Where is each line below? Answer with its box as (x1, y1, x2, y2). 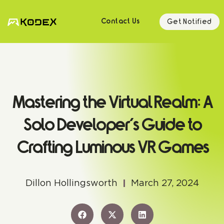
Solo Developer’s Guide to (23, 119, 201, 134)
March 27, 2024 (130, 177, 199, 188)
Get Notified (166, 17, 212, 25)
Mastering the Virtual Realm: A (12, 96, 212, 111)
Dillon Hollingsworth (25, 177, 117, 188)
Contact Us (101, 19, 140, 25)
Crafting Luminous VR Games (15, 141, 208, 156)
